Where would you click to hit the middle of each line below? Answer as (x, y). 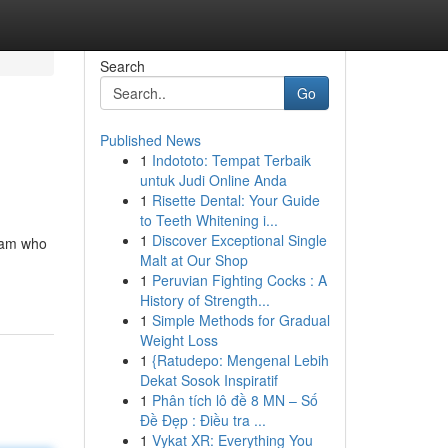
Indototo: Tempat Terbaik (231, 160)
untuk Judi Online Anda (213, 180)
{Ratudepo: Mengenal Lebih (240, 360)
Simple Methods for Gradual (240, 320)
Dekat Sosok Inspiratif (208, 380)
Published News (150, 140)
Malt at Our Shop (193, 260)
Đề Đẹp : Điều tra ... (202, 420)
